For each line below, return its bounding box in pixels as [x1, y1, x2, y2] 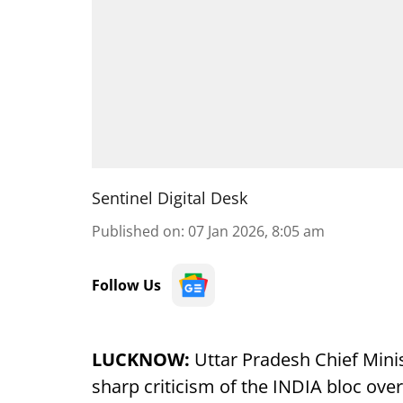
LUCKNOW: [92, 347, 190, 372]
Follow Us [92, 275, 161, 295]
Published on [92, 221, 181, 241]
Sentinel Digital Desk [92, 187, 247, 209]
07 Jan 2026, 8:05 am [188, 221, 325, 241]
